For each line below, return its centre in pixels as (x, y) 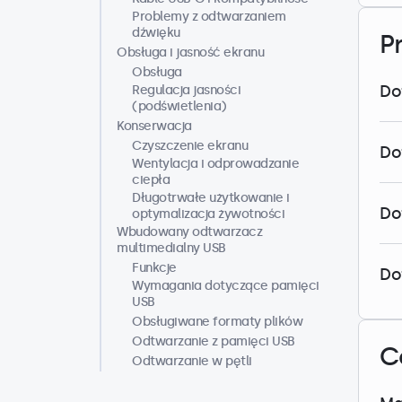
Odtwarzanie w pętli (192, 361)
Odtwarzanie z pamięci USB (214, 341)
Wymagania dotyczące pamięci (226, 286)
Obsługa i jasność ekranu (190, 52)
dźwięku (156, 33)
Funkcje (154, 268)
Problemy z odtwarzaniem (209, 17)
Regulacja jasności (186, 90)
